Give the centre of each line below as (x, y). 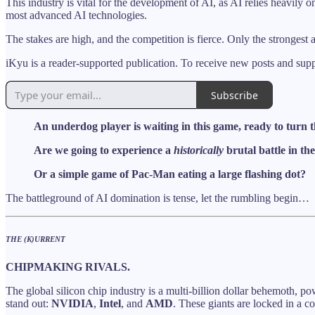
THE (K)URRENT (36, 239)
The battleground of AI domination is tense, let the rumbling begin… (157, 198)
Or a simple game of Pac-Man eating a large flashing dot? (170, 174)
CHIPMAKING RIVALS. (68, 267)
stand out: (28, 304)
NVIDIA (72, 304)
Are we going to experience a (104, 150)
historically (199, 150)
